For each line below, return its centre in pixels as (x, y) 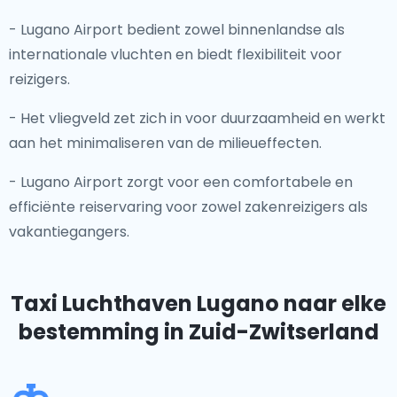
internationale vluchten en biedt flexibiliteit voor (175, 54)
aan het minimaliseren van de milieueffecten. (165, 143)
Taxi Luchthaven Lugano (145, 304)
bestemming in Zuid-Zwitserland (198, 332)
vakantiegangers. (69, 232)
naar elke (333, 304)
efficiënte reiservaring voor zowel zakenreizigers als (188, 207)
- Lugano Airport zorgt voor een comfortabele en (181, 182)
